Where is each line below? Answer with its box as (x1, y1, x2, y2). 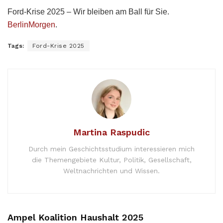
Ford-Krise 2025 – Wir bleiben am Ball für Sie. (7, 7, 169, 16)
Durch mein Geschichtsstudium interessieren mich (28, 144, 195, 153)
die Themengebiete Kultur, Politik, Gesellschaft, (31, 155, 192, 164)
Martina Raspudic (73, 126, 150, 137)
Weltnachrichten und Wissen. (63, 166, 160, 175)
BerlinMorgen (7, 20, 55, 29)
